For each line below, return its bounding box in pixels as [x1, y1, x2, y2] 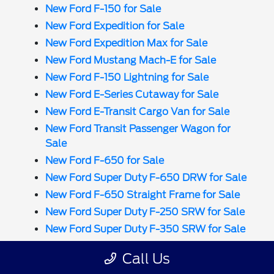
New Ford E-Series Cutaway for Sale [45, 88, 219, 100]
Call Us [122, 250, 170, 267]
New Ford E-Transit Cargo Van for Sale [45, 105, 230, 117]
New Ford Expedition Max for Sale [45, 37, 208, 49]
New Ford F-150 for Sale [45, 2, 161, 15]
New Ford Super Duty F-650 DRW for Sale [45, 171, 247, 183]
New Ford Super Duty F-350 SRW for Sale [45, 223, 246, 235]
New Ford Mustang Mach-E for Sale [45, 54, 217, 66]
